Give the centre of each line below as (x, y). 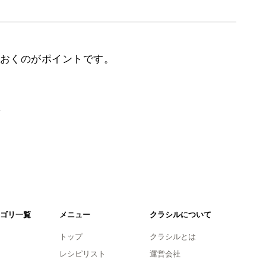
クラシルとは (172, 236)
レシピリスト (82, 254)
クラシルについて (180, 214)
